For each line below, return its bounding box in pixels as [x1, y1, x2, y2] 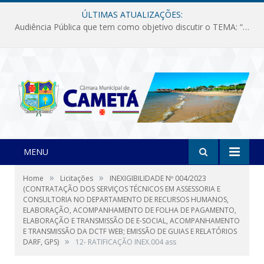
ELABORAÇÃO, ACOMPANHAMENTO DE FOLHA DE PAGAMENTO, [23, 204, 236, 215]
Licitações [60, 173, 93, 183]
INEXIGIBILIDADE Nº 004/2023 [110, 173, 206, 183]
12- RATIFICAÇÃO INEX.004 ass [75, 236, 176, 247]
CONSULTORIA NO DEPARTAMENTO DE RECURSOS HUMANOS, [23, 194, 229, 204]
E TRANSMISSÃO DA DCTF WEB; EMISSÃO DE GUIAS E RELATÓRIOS [23, 226, 237, 236]
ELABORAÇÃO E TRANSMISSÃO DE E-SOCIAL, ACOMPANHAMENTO [23, 215, 240, 226]
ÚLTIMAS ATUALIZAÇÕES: [81, 9, 183, 20]
